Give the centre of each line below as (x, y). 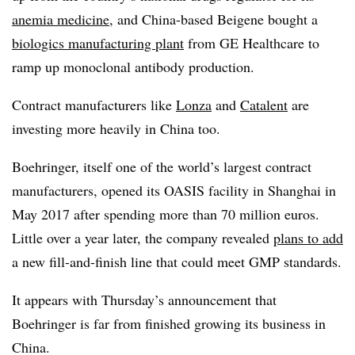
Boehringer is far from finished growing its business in (169, 323)
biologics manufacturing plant (98, 42)
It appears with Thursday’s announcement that (144, 299)
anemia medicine (61, 19)
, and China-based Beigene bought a (214, 19)
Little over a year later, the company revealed (143, 237)
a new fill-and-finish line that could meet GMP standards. (177, 261)
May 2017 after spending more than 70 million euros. (166, 214)
